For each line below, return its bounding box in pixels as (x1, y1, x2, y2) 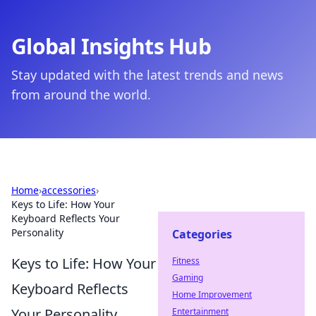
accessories (42, 183, 96, 197)
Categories (172, 226, 232, 242)
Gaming (172, 272, 203, 284)
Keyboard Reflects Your (11, 212, 120, 225)
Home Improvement (172, 288, 252, 300)
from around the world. (11, 86, 151, 103)
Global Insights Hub (11, 32, 211, 61)
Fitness (172, 255, 200, 267)
